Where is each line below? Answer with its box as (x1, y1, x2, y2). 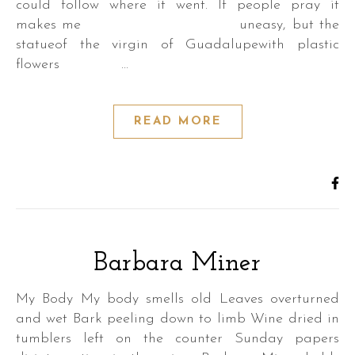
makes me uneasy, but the (16, 17, 339, 32)
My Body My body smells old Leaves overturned (16, 292, 29, 307)
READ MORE (133, 116, 222, 128)
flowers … (16, 57, 128, 72)
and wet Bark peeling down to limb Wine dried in (16, 311, 339, 326)
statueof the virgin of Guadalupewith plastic (16, 37, 339, 52)
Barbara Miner (94, 250, 261, 277)
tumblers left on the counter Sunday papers (16, 331, 339, 346)
